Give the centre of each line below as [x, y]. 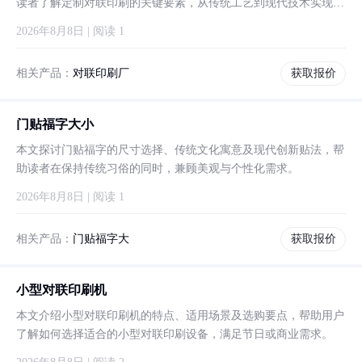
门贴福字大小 [55, 124]
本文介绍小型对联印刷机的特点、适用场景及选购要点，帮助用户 [180, 316]
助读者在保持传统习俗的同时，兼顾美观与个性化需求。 [158, 168]
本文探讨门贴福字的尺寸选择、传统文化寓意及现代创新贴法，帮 [180, 150]
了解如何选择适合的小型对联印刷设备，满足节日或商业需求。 [175, 334]
